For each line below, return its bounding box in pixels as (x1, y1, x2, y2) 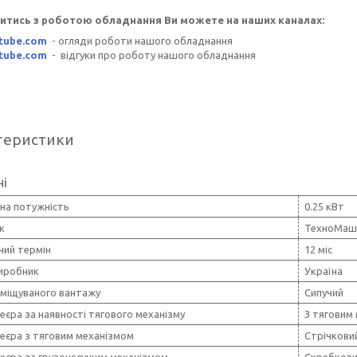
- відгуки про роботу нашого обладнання (47, 49, 256, 61)
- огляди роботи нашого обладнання (47, 34, 233, 46)
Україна (304, 265, 343, 277)
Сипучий (304, 286, 343, 298)
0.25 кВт (304, 200, 344, 212)
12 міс (304, 243, 332, 255)
